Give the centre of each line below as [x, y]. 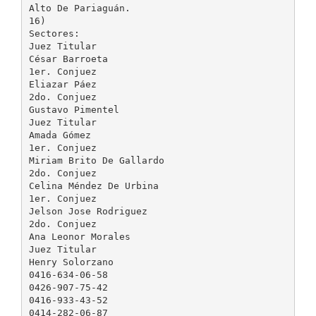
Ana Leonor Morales [79, 236]
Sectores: [54, 33]
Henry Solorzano [71, 262]
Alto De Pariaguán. [79, 8]
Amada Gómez [60, 135]
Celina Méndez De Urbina [93, 186]
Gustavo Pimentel [74, 109]
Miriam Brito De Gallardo [96, 160]
